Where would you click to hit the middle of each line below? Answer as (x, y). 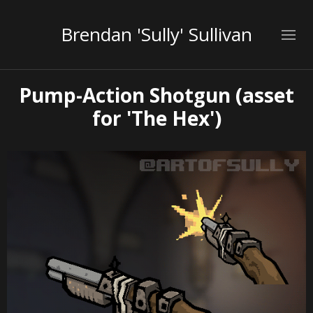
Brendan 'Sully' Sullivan (156, 34)
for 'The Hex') (156, 118)
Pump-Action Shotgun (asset (156, 95)
